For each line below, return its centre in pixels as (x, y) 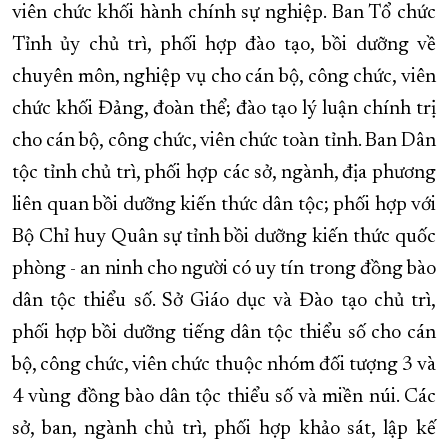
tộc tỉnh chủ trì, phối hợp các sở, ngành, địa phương (224, 173)
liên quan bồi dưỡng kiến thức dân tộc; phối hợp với (224, 205)
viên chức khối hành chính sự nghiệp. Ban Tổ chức (224, 13)
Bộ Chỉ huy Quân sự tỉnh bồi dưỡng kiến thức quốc (224, 237)
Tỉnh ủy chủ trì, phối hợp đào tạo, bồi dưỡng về (224, 45)
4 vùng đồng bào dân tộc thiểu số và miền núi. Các (224, 397)
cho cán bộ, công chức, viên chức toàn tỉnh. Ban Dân (224, 141)
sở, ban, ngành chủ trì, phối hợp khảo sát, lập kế (224, 429)
